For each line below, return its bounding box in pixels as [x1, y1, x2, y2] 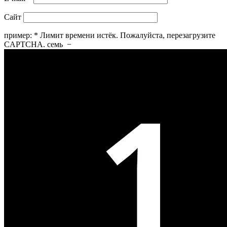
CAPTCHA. [4, 40, 45, 49]
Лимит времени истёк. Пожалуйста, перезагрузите [40, 31, 215, 40]
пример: [4, 31, 32, 40]
